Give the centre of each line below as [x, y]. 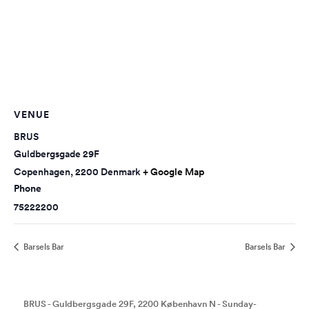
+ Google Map [173, 172]
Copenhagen [42, 172]
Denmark [121, 172]
